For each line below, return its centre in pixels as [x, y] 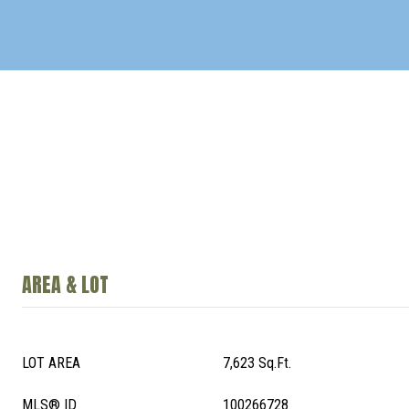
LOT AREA [51, 363]
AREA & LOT [65, 284]
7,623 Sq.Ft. [257, 363]
